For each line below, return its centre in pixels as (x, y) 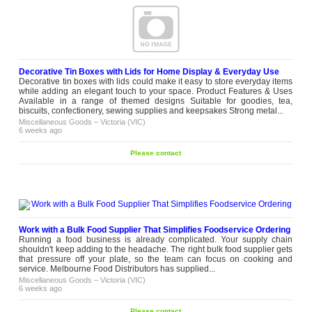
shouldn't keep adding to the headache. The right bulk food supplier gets (156, 249)
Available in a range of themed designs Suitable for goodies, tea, (156, 101)
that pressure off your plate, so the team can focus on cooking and (156, 259)
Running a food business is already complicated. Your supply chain (156, 239)
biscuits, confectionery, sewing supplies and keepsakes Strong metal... (151, 110)
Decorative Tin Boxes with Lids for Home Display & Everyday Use (149, 71)
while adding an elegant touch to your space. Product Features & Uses (156, 91)
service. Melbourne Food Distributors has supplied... (117, 268)
